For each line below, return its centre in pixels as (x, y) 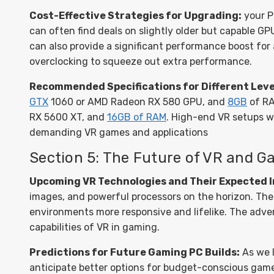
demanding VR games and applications (119, 132)
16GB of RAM (137, 117)
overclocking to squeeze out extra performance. (141, 61)
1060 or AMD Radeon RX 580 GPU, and (138, 102)
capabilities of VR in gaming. (94, 227)
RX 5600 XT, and (68, 117)
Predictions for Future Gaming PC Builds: (135, 252)
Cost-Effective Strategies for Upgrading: (135, 16)
